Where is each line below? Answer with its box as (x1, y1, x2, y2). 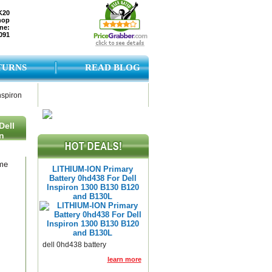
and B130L (73, 192, 112, 201)
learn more (107, 256, 141, 263)
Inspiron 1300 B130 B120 (46, 183, 139, 192)
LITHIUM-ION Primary (52, 165, 133, 174)
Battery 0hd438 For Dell (49, 174, 137, 183)
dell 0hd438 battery (42, 240, 106, 249)
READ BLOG (84, 63, 140, 73)
